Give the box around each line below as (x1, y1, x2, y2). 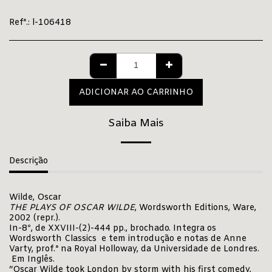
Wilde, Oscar (9, 192, 61, 203)
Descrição (9, 155, 48, 167)
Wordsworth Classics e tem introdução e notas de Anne (9, 233, 246, 245)
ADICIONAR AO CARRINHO (79, 86, 193, 98)
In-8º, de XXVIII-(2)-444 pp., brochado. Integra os (9, 223, 216, 234)
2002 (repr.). (9, 212, 60, 224)
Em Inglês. (9, 254, 55, 265)
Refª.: (9, 17, 30, 29)
